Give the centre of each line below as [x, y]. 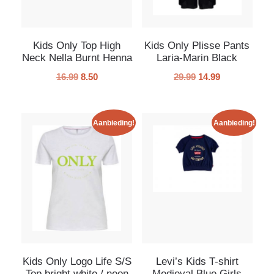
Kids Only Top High [77, 46]
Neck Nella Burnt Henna [77, 58]
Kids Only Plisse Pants [197, 46]
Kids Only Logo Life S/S [77, 261]
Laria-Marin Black [197, 58]
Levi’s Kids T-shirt [197, 261]
